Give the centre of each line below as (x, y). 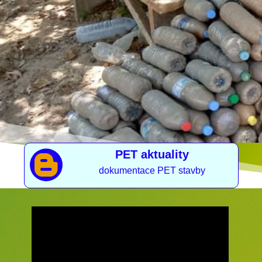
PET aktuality (152, 155)
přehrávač (51, 226)
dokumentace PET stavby (152, 171)
